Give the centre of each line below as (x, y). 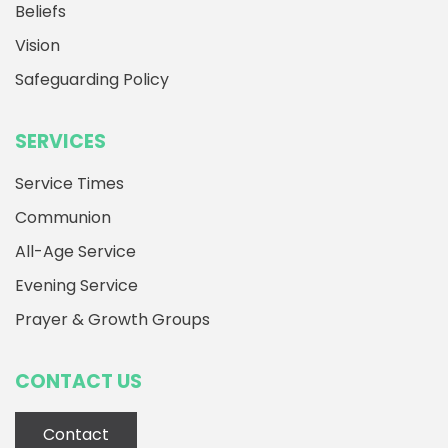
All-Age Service (75, 252)
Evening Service (76, 286)
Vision (37, 46)
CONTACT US (78, 382)
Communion (63, 218)
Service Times (69, 184)
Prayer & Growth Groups (112, 320)
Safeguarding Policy (92, 80)
